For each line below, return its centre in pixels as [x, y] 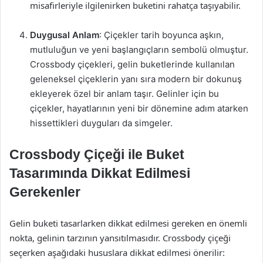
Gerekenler [45, 192]
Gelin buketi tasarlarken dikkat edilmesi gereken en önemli [128, 223]
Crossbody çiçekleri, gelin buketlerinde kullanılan [132, 64]
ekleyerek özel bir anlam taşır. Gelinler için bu [124, 94]
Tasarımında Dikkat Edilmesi [100, 173]
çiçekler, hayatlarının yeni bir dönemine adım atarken [139, 108]
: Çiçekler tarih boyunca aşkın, [161, 35]
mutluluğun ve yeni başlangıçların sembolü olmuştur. [139, 50]
